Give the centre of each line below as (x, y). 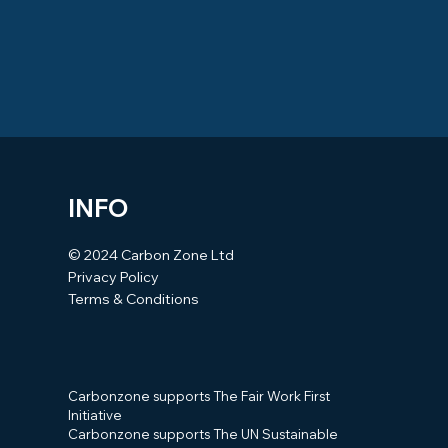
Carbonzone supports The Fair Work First (199, 396)
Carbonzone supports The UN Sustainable (203, 434)
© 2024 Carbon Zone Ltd (151, 255)
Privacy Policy (114, 277)
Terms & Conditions (134, 299)
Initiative (95, 415)
